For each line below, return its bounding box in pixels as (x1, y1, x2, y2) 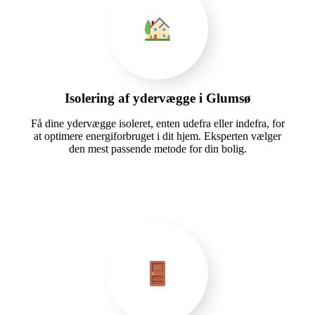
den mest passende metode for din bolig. (68, 142, 247, 155)
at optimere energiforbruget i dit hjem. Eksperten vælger (34, 129, 281, 142)
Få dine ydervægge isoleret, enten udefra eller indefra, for (30, 117, 285, 129)
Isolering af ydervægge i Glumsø (64, 90, 251, 105)
